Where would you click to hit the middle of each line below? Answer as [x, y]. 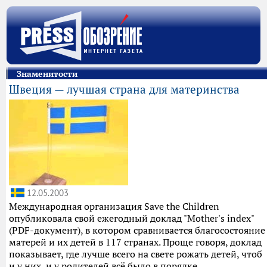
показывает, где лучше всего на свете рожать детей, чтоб [136, 254]
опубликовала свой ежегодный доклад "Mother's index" [131, 218]
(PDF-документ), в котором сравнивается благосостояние [137, 230]
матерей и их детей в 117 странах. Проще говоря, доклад [135, 242]
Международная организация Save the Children [114, 206]
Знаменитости [47, 74]
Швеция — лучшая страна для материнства [124, 89]
